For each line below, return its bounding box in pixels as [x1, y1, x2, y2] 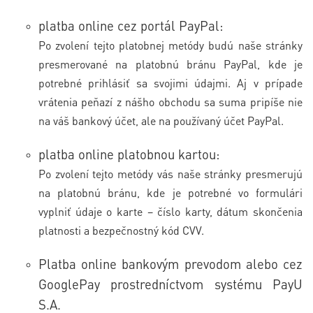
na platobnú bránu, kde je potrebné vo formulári [38, 184, 303, 200]
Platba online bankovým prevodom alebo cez [38, 255, 303, 272]
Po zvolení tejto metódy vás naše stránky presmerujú [38, 166, 303, 181]
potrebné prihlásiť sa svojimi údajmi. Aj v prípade [38, 75, 303, 90]
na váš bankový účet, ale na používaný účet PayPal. [38, 112, 284, 128]
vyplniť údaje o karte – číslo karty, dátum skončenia [38, 203, 303, 219]
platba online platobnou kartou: [38, 145, 224, 162]
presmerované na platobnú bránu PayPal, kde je [38, 56, 303, 71]
